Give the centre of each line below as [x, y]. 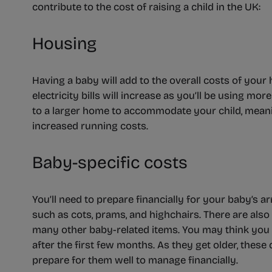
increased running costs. [90, 126]
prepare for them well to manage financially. [135, 260]
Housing [65, 44]
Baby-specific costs [110, 163]
